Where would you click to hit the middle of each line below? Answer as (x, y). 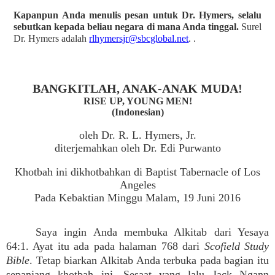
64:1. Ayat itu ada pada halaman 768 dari (105, 246)
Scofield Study (237, 246)
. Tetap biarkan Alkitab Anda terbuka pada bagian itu (149, 260)
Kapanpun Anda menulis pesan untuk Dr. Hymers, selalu (137, 15)
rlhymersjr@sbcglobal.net (139, 38)
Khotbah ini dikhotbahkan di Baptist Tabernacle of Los (137, 172)
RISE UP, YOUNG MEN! (137, 101)
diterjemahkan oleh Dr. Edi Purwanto (137, 148)
